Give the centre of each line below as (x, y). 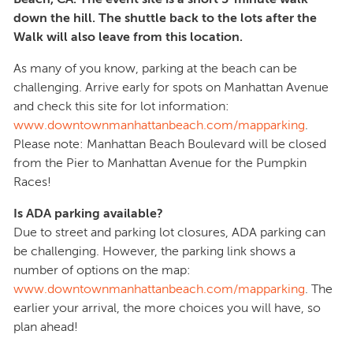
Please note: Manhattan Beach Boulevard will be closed (170, 144)
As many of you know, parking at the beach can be (155, 69)
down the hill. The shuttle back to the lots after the (165, 18)
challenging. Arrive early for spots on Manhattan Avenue (171, 87)
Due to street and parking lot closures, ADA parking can (169, 232)
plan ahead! (46, 327)
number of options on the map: (102, 270)
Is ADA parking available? (88, 214)
